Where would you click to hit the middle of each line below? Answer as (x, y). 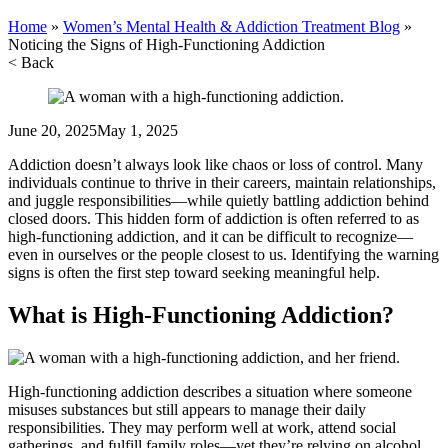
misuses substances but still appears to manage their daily (187, 409)
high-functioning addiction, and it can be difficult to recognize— (210, 236)
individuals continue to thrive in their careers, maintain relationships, (222, 182)
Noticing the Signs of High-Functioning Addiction (166, 44)
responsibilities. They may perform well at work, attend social (202, 427)
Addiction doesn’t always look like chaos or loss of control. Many (215, 164)
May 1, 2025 (137, 130)
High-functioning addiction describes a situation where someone (210, 391)
